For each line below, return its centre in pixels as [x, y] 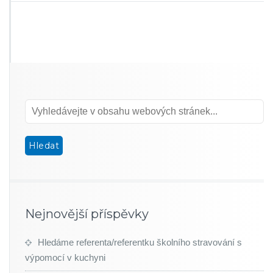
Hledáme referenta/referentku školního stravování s [140, 242]
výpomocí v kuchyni [65, 257]
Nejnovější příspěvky [87, 214]
